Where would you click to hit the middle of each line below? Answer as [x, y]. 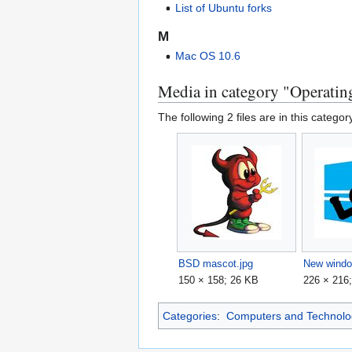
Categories [190, 315]
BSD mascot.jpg [216, 264]
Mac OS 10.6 [208, 56]
